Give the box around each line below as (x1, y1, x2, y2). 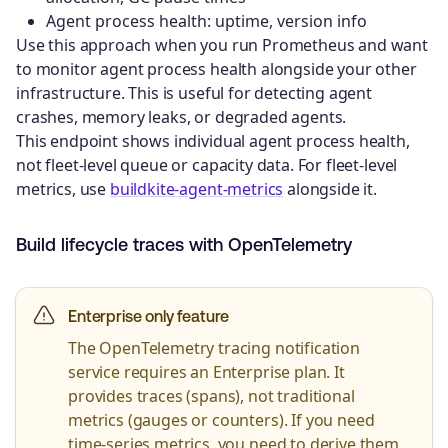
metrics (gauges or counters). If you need (68, 408, 375, 431)
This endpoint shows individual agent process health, (16, 130, 410, 153)
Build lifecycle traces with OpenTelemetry (16, 233, 352, 255)
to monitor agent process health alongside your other (16, 58, 417, 81)
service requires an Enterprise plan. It (68, 360, 345, 383)
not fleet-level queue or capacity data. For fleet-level (16, 154, 398, 177)
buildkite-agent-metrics (109, 178, 284, 201)
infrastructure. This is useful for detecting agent (16, 82, 372, 105)
